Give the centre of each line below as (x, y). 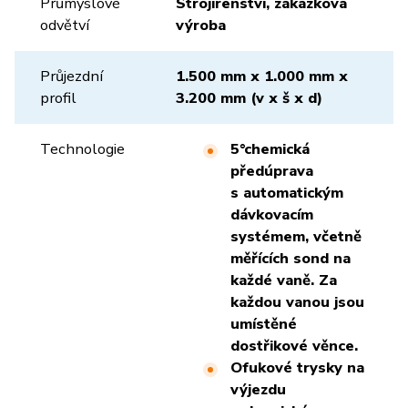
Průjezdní (71, 76)
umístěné (264, 324)
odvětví (65, 25)
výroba (201, 25)
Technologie (82, 149)
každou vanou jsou (297, 302)
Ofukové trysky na (297, 367)
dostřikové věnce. (294, 346)
